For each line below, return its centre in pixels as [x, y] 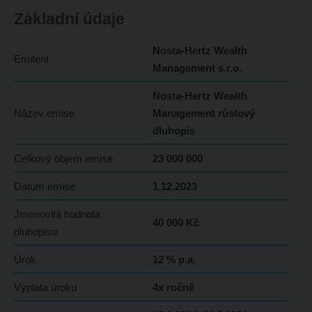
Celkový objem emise [63, 159]
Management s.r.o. [197, 68]
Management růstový [203, 114]
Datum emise [44, 187]
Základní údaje [69, 19]
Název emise [44, 114]
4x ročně [173, 288]
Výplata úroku [45, 288]
